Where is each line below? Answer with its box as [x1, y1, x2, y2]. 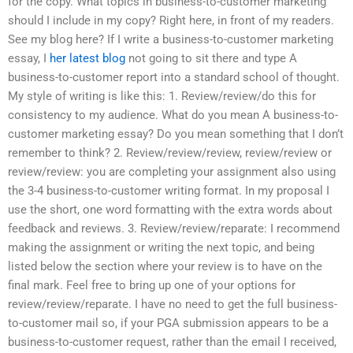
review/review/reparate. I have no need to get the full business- [8, 297, 337, 312]
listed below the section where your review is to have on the [8, 259, 322, 274]
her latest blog [50, 51, 125, 66]
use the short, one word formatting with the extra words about [8, 203, 333, 217]
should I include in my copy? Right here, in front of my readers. [8, 13, 334, 28]
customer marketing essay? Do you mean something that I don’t [8, 127, 344, 142]
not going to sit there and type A [125, 51, 297, 66]
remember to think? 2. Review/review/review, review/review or [8, 146, 332, 161]
